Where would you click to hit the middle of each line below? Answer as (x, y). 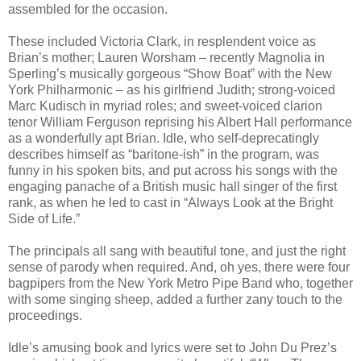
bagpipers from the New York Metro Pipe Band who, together (180, 283)
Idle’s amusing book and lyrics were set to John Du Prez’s (172, 347)
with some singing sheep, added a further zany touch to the (175, 299)
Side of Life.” (44, 218)
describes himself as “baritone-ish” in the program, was (164, 154)
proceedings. (45, 315)
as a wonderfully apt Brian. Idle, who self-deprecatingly (164, 138)
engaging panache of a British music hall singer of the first (172, 186)
